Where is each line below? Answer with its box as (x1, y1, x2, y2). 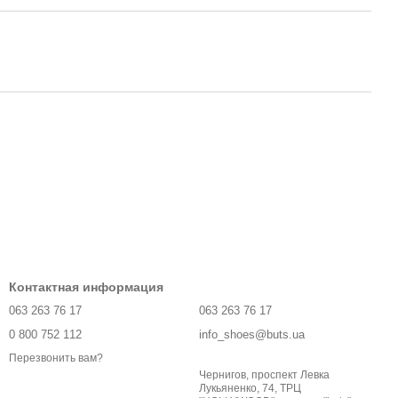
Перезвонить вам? (9, 352, 103, 365)
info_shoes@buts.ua (199, 328, 305, 341)
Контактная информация (9, 280, 163, 294)
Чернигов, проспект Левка (199, 369, 330, 381)
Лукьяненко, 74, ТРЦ (199, 382, 301, 394)
